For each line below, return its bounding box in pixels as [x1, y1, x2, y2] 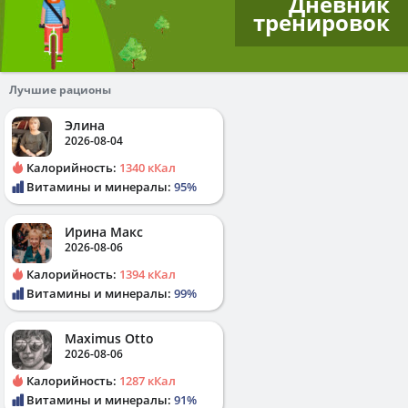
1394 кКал [119, 266, 176, 282]
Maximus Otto [65, 330, 154, 347]
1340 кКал [119, 159, 176, 176]
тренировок [253, 7, 390, 37]
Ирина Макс [65, 223, 143, 240]
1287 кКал [119, 372, 176, 389]
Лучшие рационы [9, 82, 111, 97]
